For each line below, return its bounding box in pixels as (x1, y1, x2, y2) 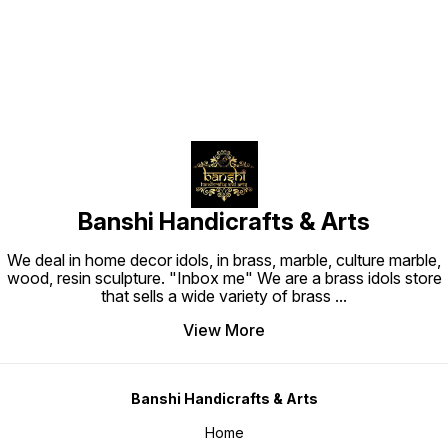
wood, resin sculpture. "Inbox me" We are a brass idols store (6, 268, 442, 289)
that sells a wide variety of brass (101, 286, 335, 307)
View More (183, 320, 265, 341)
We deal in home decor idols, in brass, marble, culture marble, (7, 250, 441, 271)
